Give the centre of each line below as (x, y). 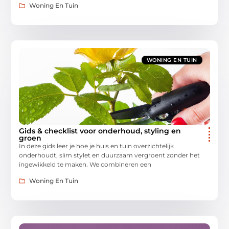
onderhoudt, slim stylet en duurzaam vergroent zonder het (110, 155)
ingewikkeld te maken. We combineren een (85, 164)
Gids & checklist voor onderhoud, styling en (100, 131)
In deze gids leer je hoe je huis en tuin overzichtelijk (97, 146)
